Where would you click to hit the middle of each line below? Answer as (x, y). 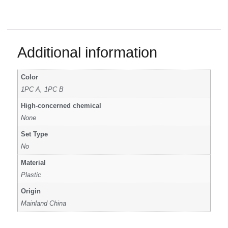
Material (34, 163)
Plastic (31, 175)
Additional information (87, 52)
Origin (31, 191)
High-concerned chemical (61, 106)
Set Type (35, 134)
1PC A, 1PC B (42, 90)
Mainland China (44, 203)
